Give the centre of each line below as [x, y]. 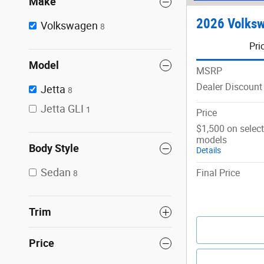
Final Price [218, 173]
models [212, 140]
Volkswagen [69, 26]
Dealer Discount [229, 87]
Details [209, 151]
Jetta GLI [62, 109]
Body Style [54, 148]
